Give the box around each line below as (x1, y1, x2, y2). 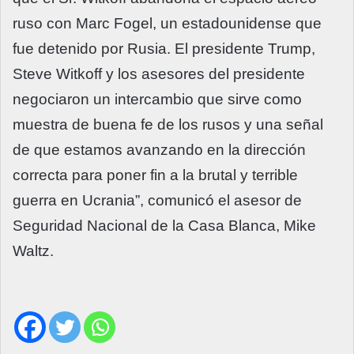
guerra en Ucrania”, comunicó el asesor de (13, 192, 302, 209)
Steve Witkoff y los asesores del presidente (13, 66, 305, 83)
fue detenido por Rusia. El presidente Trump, (13, 40, 315, 58)
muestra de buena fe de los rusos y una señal (13, 116, 323, 134)
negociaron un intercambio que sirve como (13, 91, 302, 108)
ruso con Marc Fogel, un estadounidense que (13, 15, 322, 32)
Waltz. (13, 243, 54, 260)
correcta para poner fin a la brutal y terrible (13, 167, 298, 184)
